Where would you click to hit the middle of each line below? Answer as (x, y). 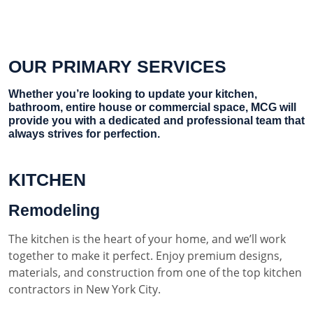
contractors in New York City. (85, 289)
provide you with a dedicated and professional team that (156, 121)
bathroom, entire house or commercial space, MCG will (152, 107)
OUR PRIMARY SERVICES (117, 66)
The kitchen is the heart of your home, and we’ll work (147, 239)
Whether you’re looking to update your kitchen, (133, 94)
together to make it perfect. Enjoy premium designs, (145, 256)
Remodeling (54, 210)
